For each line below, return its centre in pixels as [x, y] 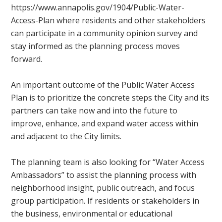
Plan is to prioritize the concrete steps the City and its [110, 98]
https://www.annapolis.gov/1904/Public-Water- [98, 8]
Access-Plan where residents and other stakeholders [109, 21]
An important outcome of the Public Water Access [103, 85]
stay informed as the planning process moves [96, 46]
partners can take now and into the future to [94, 111]
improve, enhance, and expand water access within [105, 124]
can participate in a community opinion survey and [105, 33]
